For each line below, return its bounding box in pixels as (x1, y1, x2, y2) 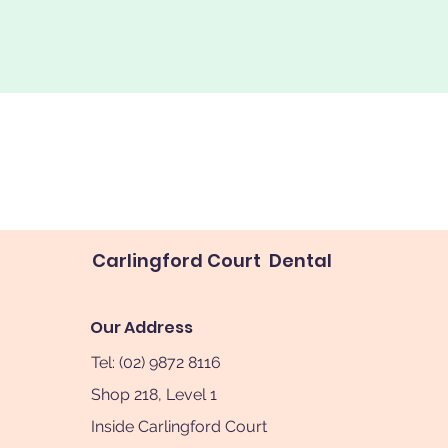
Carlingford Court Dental (92, 248, 337, 273)
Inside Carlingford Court (91, 417, 268, 436)
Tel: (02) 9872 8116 (91, 353, 222, 372)
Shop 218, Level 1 (91, 385, 218, 404)
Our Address (90, 316, 194, 339)
